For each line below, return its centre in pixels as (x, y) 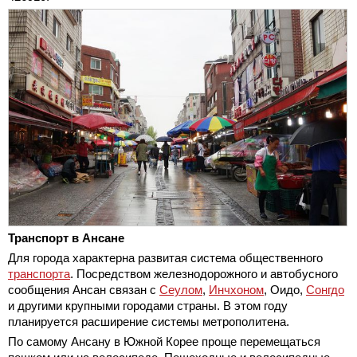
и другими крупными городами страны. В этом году (148, 306)
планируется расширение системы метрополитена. (149, 322)
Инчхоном (236, 290)
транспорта (39, 274)
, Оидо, (285, 290)
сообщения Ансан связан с (84, 290)
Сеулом (181, 290)
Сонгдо (325, 290)
